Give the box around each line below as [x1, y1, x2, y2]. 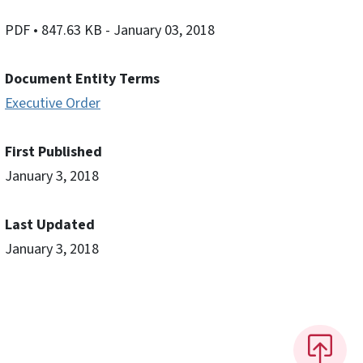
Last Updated [5, 214, 95, 235]
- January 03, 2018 [105, 19, 215, 41]
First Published [5, 141, 102, 162]
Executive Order [5, 92, 100, 113]
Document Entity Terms [5, 68, 160, 89]
